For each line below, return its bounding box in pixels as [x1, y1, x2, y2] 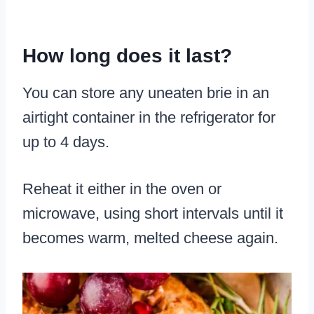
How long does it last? [22, 45, 232, 67]
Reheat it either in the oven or [22, 180, 221, 198]
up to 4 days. [22, 133, 109, 151]
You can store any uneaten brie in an [22, 84, 269, 102]
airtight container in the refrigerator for [22, 109, 275, 127]
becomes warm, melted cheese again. [22, 229, 278, 247]
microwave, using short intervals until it [22, 205, 283, 223]
